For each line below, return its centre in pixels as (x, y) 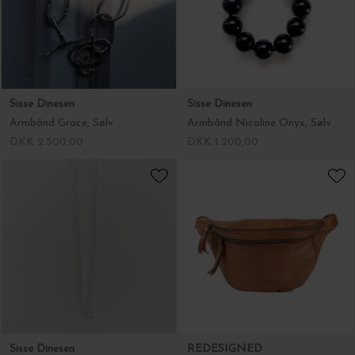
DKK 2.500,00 (46, 142)
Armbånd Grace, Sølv (61, 123)
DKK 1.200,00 (223, 142)
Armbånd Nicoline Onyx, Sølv (259, 123)
